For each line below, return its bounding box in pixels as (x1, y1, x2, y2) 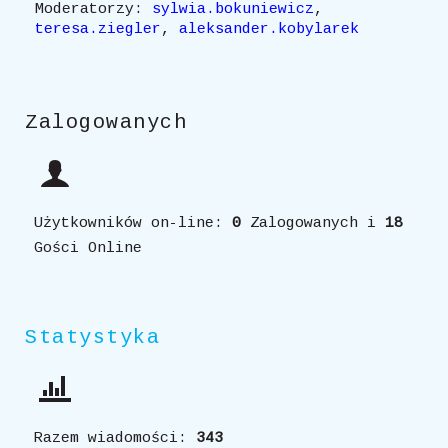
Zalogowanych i (250, 215, 376, 232)
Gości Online (34, 240, 142, 257)
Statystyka (25, 326, 160, 349)
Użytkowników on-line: (34, 215, 232, 232)
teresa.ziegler (35, 21, 161, 38)
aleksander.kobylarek (179, 21, 359, 38)
